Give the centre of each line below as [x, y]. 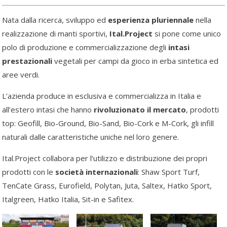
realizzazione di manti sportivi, [56, 33]
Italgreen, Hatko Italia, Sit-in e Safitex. [68, 199]
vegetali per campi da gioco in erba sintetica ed [136, 61]
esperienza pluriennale [150, 20]
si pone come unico [187, 33]
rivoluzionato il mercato [140, 109]
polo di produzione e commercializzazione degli [84, 47]
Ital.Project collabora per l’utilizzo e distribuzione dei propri [105, 158]
